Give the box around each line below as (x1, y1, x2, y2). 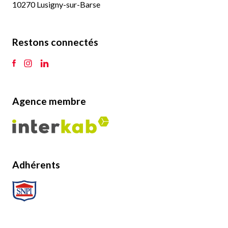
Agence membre (12, 95, 86, 107)
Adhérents (12, 158, 60, 170)
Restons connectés (12, 36, 98, 48)
